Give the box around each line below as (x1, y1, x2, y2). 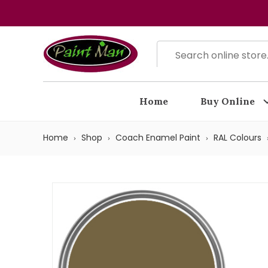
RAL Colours (214, 132, 261, 144)
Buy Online (200, 95, 255, 107)
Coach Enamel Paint (115, 132, 200, 144)
